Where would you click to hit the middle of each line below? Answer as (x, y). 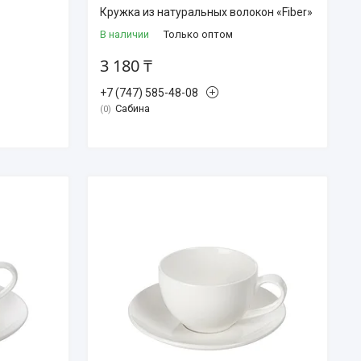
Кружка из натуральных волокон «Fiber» (206, 12)
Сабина (132, 108)
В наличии (124, 34)
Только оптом (198, 34)
